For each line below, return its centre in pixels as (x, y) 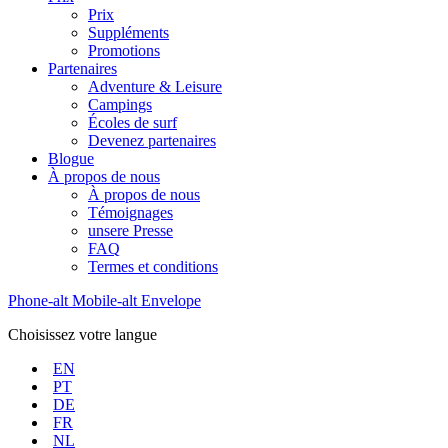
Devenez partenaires (152, 140)
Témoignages (130, 212)
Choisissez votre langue (82, 334)
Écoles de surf (132, 122)
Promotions (124, 50)
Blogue (71, 158)
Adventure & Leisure (155, 86)
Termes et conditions (153, 266)
